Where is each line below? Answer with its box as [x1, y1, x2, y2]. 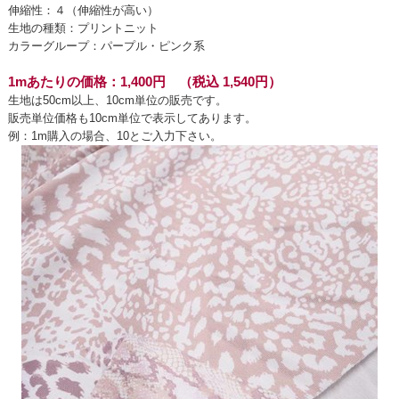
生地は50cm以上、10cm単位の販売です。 [7, 93, 227, 107]
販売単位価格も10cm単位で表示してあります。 [7, 110, 256, 125]
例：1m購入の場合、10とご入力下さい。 [7, 128, 222, 142]
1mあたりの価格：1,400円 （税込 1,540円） [7, 73, 281, 89]
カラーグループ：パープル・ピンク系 [7, 39, 205, 53]
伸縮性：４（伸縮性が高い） [7, 4, 159, 18]
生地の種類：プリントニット [7, 21, 159, 36]
